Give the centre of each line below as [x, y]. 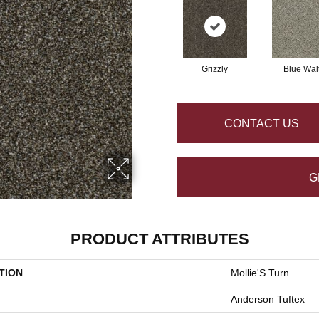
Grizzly [215, 69]
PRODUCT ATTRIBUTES [159, 239]
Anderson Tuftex [268, 299]
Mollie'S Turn [260, 273]
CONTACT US [261, 123]
